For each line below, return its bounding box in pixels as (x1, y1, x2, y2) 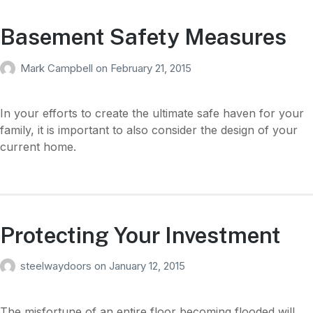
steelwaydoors (20, 259, 94, 273)
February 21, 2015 (110, 61, 191, 75)
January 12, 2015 (109, 259, 185, 273)
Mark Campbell (20, 61, 96, 75)
